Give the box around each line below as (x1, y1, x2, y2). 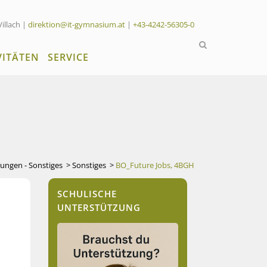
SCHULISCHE (57, 188, 117, 200)
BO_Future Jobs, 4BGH (116, 160, 194, 170)
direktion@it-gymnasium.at (28, 19, 125, 30)
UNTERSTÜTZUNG (57, 201, 141, 213)
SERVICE (48, 51, 89, 64)
